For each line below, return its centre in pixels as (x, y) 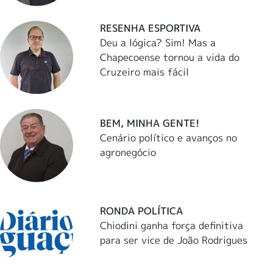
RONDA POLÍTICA (142, 211)
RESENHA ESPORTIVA (151, 28)
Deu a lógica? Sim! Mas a (158, 42)
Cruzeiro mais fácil (145, 72)
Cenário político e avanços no (169, 138)
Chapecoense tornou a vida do (170, 57)
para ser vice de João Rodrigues (174, 240)
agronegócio (128, 153)
